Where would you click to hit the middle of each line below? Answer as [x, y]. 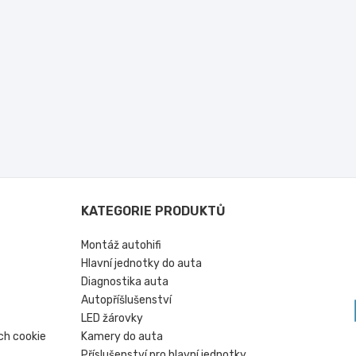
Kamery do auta [122, 337]
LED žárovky [112, 319]
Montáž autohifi [122, 246]
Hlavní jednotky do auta [142, 264]
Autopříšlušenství [127, 300]
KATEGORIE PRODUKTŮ [154, 211]
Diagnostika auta [125, 282]
